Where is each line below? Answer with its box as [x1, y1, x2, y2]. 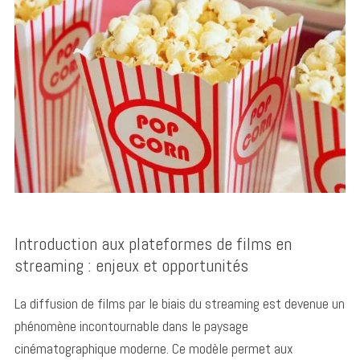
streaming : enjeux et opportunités [14, 253, 248, 276]
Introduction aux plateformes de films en [14, 231, 292, 255]
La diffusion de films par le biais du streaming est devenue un [14, 293, 345, 313]
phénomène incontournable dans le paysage [14, 316, 248, 335]
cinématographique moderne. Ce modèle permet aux [14, 338, 293, 358]
